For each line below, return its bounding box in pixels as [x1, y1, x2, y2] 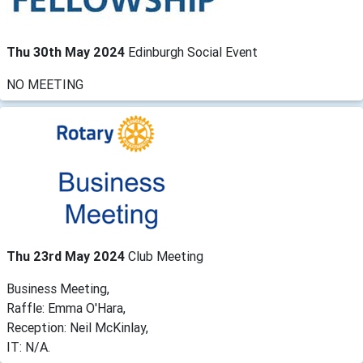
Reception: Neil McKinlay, [6, 319, 148, 335]
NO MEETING [6, 76, 83, 92]
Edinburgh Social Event [128, 44, 258, 60]
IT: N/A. [6, 339, 50, 355]
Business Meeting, [6, 280, 109, 297]
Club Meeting [128, 248, 203, 264]
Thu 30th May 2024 [6, 44, 128, 60]
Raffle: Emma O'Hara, [6, 300, 126, 316]
